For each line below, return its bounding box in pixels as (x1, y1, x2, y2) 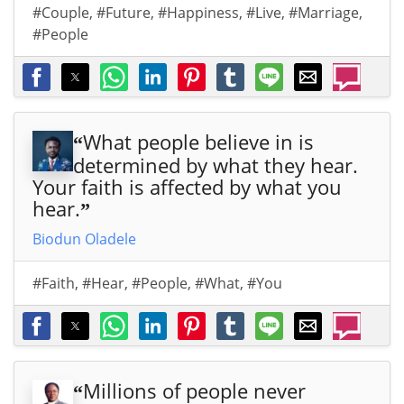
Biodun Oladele (32, 229, 136, 250)
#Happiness (158, 3, 239, 23)
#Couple (32, 3, 89, 23)
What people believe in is (83, 128, 314, 156)
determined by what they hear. (73, 151, 358, 179)
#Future (96, 3, 151, 23)
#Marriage (289, 3, 359, 23)
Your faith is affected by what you (32, 173, 342, 201)
